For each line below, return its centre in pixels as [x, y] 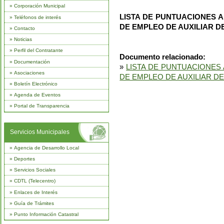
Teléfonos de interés [37, 17]
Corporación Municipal [39, 6]
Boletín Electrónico [35, 84]
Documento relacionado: [163, 57]
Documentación [32, 61]
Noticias [23, 39]
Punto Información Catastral [46, 214]
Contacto [24, 28]
